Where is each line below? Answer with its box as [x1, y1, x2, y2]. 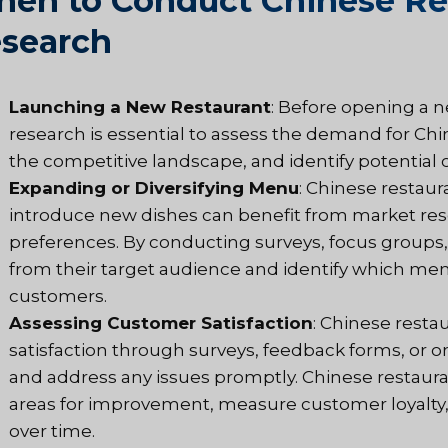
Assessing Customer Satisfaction [9, 312, 313, 333]
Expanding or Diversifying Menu [9, 177, 299, 198]
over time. [9, 420, 95, 441]
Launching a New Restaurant [9, 96, 271, 117]
